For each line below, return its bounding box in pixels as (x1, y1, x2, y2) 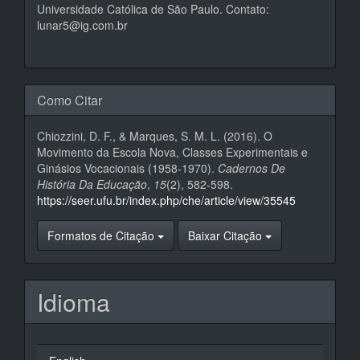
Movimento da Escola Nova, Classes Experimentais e (37, 143, 308, 160)
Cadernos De (218, 159, 285, 176)
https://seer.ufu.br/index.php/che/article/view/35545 (37, 191, 296, 208)
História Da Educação (37, 175, 147, 192)
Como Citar (37, 90, 102, 109)
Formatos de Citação (47, 227, 157, 243)
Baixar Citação (188, 227, 265, 243)
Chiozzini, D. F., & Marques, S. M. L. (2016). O (37, 127, 272, 144)
